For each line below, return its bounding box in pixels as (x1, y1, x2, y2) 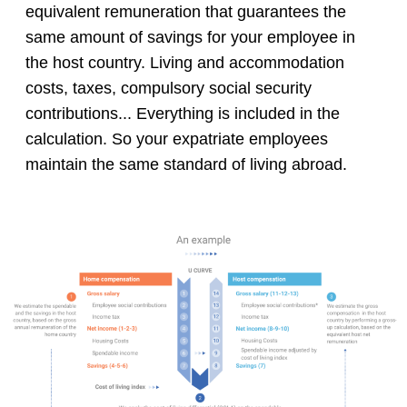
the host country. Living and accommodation (25, 54, 344, 73)
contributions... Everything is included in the (25, 104, 340, 124)
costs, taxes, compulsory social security (25, 79, 312, 98)
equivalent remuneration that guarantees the (25, 3, 346, 22)
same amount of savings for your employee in (25, 28, 355, 47)
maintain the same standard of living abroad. (25, 155, 347, 174)
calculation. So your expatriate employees (25, 130, 328, 149)
